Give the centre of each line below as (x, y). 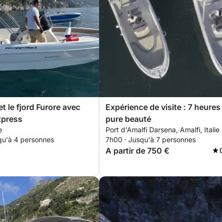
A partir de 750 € (138, 151)
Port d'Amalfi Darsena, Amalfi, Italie (163, 130)
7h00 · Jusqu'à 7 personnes (151, 139)
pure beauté (128, 119)
